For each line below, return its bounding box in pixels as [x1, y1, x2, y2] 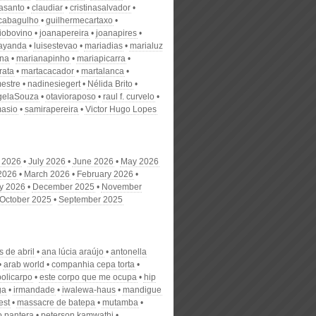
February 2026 [77, 169, 133, 179]
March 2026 [24, 169, 70, 179]
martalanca [81, 66, 124, 76]
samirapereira [25, 104, 78, 114]
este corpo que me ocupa [39, 272, 137, 282]
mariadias [85, 41, 123, 51]
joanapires [96, 28, 137, 38]
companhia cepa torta [51, 260, 135, 269]
